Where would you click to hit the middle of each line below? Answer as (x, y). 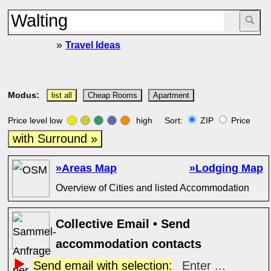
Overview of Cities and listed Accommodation (153, 188)
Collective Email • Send (123, 224)
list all (62, 96)
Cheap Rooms (113, 96)
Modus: (24, 95)
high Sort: (160, 120)
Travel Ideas (93, 45)
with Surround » (55, 139)
